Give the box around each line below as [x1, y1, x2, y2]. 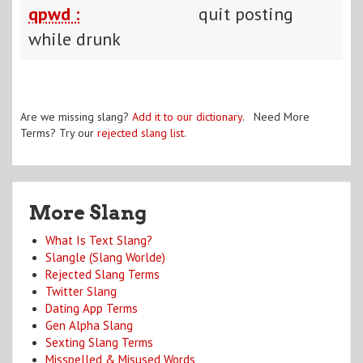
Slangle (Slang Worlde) [45, 249, 165, 265]
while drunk [28, 27, 121, 50]
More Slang [29, 200, 147, 224]
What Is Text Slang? [45, 232, 152, 248]
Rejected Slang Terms [45, 266, 160, 282]
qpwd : [28, 2, 79, 25]
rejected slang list [97, 125, 184, 140]
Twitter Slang [45, 283, 117, 299]
